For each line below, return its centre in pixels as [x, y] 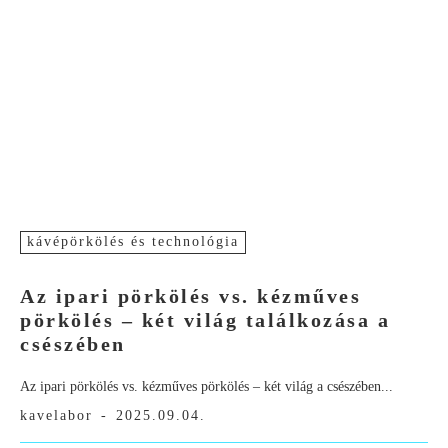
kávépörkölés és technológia [133, 242]
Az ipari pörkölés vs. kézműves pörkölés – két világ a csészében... [206, 387]
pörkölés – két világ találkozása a [205, 320]
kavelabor [56, 416]
